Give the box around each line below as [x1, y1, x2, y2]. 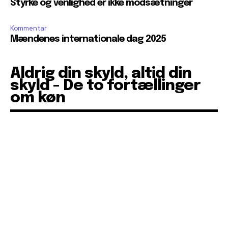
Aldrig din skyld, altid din [10, 66, 191, 82]
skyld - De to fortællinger [10, 78, 201, 94]
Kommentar [10, 24, 47, 33]
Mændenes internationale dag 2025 [10, 35, 166, 44]
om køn [10, 90, 65, 106]
